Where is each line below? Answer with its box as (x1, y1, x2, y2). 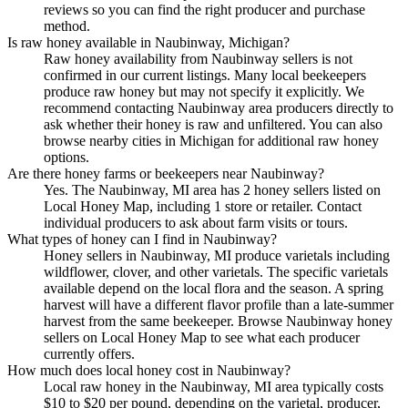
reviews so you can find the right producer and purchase (44, 2, 365, 18)
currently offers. (44, 346, 135, 362)
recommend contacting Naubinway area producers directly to (44, 100, 393, 117)
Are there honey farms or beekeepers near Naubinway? (7, 166, 324, 182)
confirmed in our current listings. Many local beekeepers (44, 67, 366, 84)
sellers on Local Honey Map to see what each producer (44, 330, 360, 346)
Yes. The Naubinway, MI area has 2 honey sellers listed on (44, 182, 381, 199)
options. (44, 149, 89, 166)
